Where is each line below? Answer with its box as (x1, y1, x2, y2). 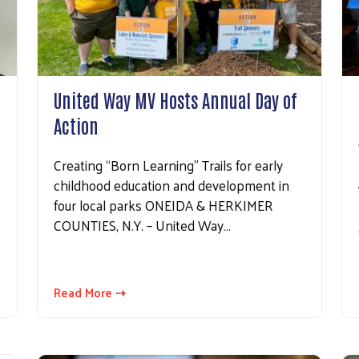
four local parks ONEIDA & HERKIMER (54, 192, 273, 217)
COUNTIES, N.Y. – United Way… (54, 212, 231, 237)
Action (54, 112, 99, 137)
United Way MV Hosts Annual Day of (54, 87, 297, 111)
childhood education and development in (54, 172, 289, 197)
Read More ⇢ (54, 280, 126, 303)
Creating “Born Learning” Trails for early (54, 152, 283, 177)
